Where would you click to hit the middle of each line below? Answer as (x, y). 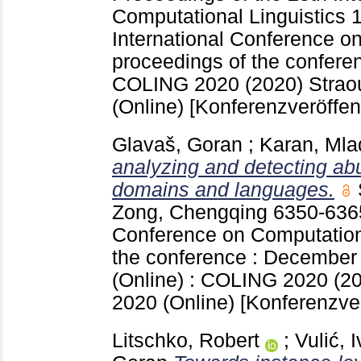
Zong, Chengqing (190, 212)
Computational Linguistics (232, 16)
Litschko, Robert (186, 340)
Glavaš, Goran (177, 144)
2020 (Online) (176, 302)
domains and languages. (223, 189)
